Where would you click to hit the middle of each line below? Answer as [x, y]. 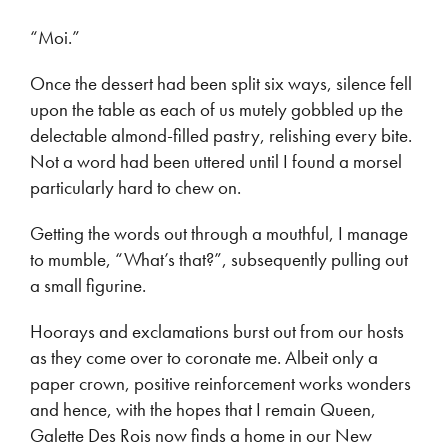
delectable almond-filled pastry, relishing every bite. [221, 136]
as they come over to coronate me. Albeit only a [204, 358]
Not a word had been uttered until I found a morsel [216, 162]
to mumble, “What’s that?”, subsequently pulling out [219, 260]
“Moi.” [55, 38]
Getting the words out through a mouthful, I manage [219, 234]
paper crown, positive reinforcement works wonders [220, 384]
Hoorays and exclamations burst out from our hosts [217, 332]
